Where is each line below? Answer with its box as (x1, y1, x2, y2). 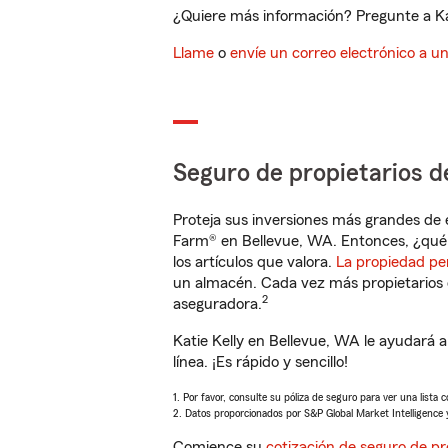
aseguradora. (173, 296, 262, 312)
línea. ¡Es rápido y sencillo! (173, 354, 348, 370)
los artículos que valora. (173, 254, 336, 270)
